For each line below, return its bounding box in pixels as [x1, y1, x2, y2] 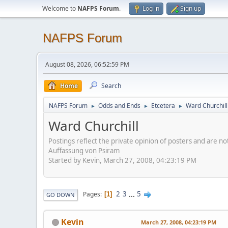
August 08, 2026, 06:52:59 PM [45, 60, 129, 69]
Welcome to [42, 4, 77, 13]
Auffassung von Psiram [48, 146, 120, 155]
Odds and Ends [98, 101, 140, 110]
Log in [142, 4, 159, 13]
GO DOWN [46, 190, 75, 198]
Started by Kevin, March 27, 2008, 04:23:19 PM [48, 155, 196, 165]
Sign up [180, 4, 201, 13]
